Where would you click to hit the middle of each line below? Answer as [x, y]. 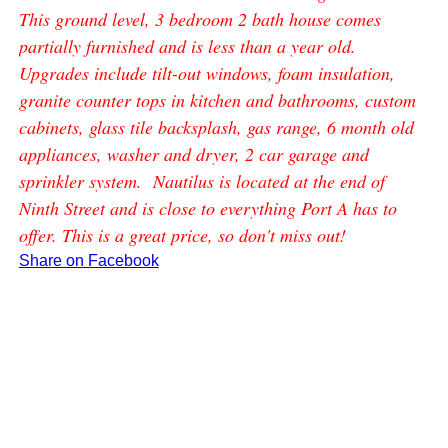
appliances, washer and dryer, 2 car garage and [193, 153]
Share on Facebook [88, 260]
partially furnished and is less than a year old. [190, 45]
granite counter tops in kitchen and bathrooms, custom [217, 99]
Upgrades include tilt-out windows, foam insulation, [206, 72]
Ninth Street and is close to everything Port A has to [207, 207]
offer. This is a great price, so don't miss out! [182, 234]
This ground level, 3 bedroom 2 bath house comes [199, 18]
